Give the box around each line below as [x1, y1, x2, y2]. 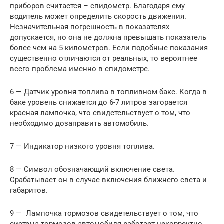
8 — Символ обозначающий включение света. [10, 164, 175, 174]
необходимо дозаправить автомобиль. [10, 118, 149, 128]
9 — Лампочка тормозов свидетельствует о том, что [10, 208, 198, 218]
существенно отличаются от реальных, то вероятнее [10, 53, 197, 63]
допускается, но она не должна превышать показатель [10, 32, 206, 42]
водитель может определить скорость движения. [10, 11, 186, 21]
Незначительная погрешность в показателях [10, 22, 169, 31]
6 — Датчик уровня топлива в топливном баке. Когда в [10, 87, 207, 96]
